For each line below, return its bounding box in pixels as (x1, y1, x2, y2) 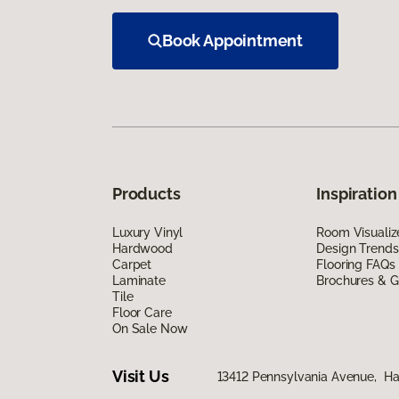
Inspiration (316, 183, 397, 203)
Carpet (112, 256, 152, 272)
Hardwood (112, 240, 173, 256)
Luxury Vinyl (112, 224, 183, 240)
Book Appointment (162, 30, 304, 50)
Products (112, 183, 181, 203)
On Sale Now (112, 321, 188, 336)
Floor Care (112, 305, 172, 320)
